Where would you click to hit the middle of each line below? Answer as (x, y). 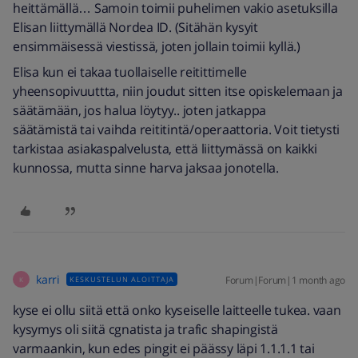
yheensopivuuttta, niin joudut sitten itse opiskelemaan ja (178, 91)
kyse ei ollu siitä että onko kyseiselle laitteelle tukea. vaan (177, 310)
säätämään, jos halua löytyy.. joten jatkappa (139, 110)
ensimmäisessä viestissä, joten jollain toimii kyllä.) (157, 46)
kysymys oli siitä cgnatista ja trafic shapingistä (145, 329)
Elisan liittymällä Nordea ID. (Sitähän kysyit (135, 27)
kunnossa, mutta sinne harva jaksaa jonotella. (146, 168)
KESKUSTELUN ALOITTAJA (121, 279)
